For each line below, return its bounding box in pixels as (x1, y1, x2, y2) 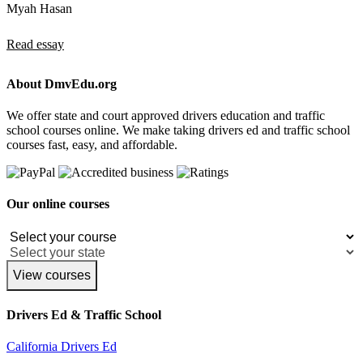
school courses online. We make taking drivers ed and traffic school (6, 123, 350, 138)
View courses (13, 267, 91, 282)
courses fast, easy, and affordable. (6, 138, 177, 152)
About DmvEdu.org (6, 76, 117, 91)
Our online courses (6, 197, 109, 211)
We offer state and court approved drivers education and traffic (6, 109, 325, 123)
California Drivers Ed (6, 340, 117, 354)
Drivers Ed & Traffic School (6, 307, 161, 322)
